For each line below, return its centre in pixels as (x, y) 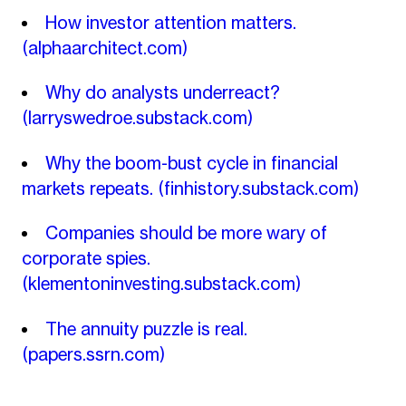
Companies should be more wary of (186, 233)
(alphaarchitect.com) (104, 48)
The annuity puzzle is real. (146, 329)
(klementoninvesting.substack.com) (161, 284)
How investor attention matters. (171, 22)
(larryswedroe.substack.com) (137, 118)
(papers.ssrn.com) (93, 354)
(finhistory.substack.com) (258, 188)
